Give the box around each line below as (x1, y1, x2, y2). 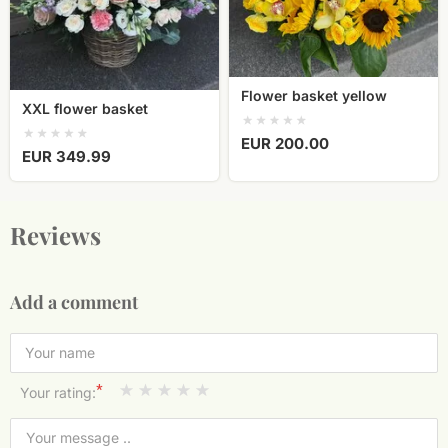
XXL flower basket (22, 100, 148, 118)
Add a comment (10, 290, 138, 315)
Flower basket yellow (241, 87, 387, 105)
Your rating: (20, 384, 96, 402)
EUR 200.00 (241, 134, 329, 154)
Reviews (10, 219, 101, 252)
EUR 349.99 (22, 147, 111, 167)
